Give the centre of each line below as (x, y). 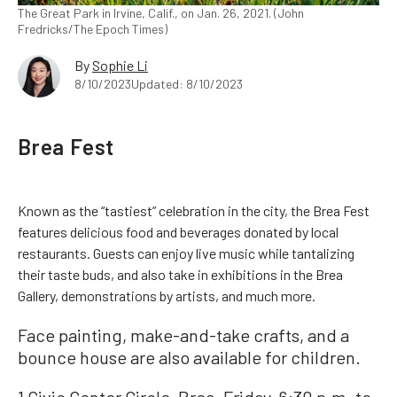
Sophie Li (120, 65)
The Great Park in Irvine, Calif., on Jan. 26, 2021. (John (161, 13)
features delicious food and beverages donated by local (178, 232)
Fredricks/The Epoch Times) (93, 29)
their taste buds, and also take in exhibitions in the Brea (180, 274)
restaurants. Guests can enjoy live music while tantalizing (186, 253)
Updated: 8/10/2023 (187, 84)
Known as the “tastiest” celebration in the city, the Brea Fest (194, 210)
